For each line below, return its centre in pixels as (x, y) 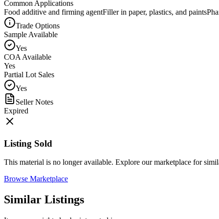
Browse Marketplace (36, 179)
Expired (16, 110)
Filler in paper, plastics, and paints (155, 12)
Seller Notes (34, 102)
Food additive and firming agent (53, 12)
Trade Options (38, 25)
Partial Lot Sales (29, 74)
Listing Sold (28, 143)
